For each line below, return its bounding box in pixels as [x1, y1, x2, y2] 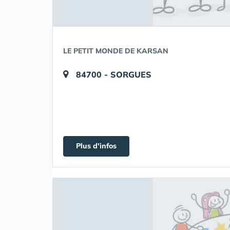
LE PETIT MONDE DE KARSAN [63, 46, 168, 56]
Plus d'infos [76, 141, 117, 151]
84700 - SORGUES [76, 69, 151, 80]
